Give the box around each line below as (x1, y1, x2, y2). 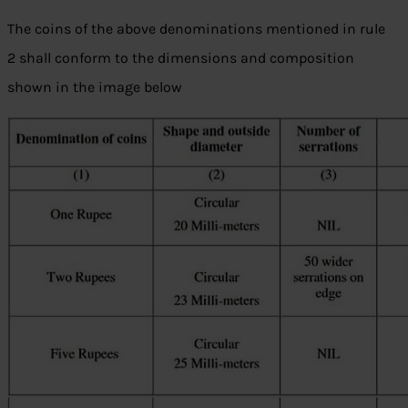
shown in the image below (7, 78, 182, 97)
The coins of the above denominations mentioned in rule (7, 20, 385, 38)
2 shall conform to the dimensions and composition (7, 49, 354, 67)
